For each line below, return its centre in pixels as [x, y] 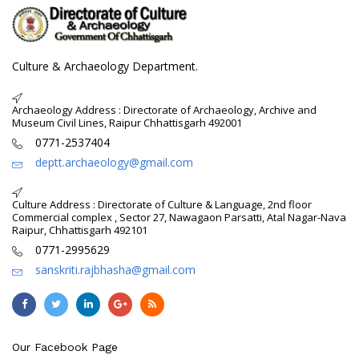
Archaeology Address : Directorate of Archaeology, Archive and [164, 110]
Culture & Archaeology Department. [105, 67]
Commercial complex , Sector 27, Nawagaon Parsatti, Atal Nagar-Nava [179, 218]
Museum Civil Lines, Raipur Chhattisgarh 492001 [127, 123]
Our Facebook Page [65, 347]
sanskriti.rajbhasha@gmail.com [115, 270]
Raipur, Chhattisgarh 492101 [80, 230]
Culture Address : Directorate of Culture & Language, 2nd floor [162, 205]
